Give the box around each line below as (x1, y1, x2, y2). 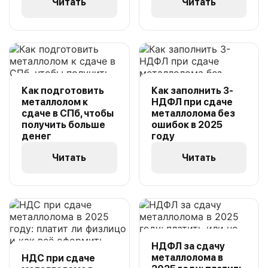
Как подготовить (22, 85, 104, 96)
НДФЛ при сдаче (151, 96, 233, 108)
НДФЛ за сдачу (151, 240, 225, 252)
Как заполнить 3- (151, 85, 233, 96)
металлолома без (151, 108, 235, 119)
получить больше (22, 119, 105, 130)
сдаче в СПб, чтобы (22, 108, 114, 119)
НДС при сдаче (22, 252, 95, 264)
